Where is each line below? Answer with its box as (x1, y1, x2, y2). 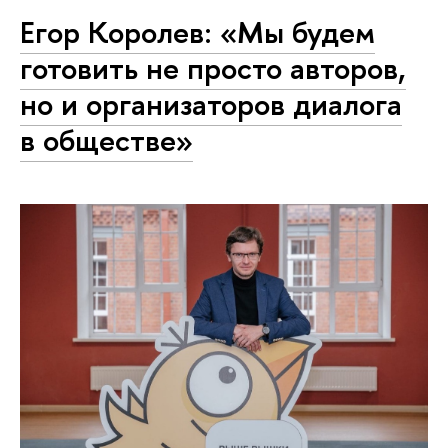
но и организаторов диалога (20, 82, 402, 125)
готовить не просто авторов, (20, 46, 406, 89)
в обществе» (20, 118, 193, 161)
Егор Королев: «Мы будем (20, 10, 375, 53)
